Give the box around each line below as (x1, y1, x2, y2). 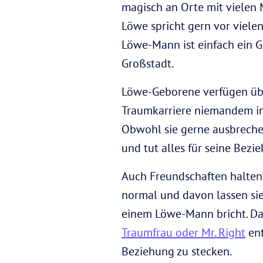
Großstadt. (122, 55, 174, 70)
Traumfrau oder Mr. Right (122, 224, 245, 240)
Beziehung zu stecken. (122, 243, 232, 258)
